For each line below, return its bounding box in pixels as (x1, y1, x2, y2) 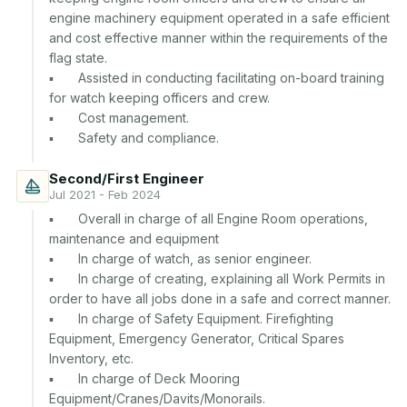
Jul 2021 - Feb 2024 (49, 187, 161, 202)
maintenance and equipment (49, 231, 219, 246)
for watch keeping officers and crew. (49, 90, 270, 105)
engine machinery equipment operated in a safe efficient (49, 10, 390, 25)
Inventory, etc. (49, 351, 134, 366)
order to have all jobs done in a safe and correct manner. (49, 291, 391, 306)
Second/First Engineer (49, 170, 204, 187)
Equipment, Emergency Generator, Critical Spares (49, 331, 344, 346)
